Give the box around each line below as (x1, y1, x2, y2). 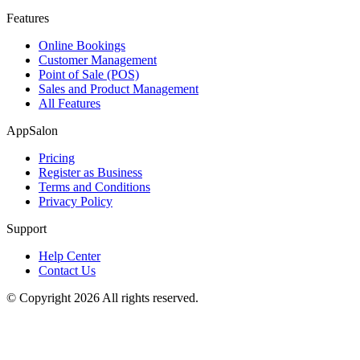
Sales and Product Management (39, 81, 198, 96)
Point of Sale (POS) (39, 67, 139, 81)
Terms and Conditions (39, 179, 150, 194)
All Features (39, 96, 100, 110)
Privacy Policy (39, 194, 112, 208)
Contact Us (39, 263, 96, 277)
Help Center (39, 248, 100, 263)
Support (6, 221, 47, 235)
